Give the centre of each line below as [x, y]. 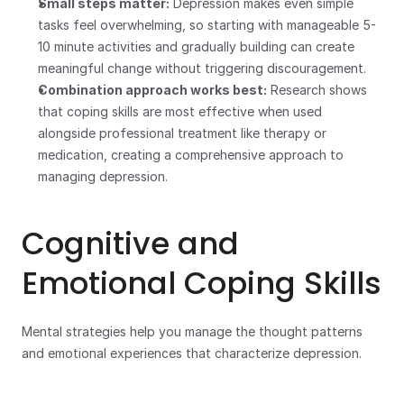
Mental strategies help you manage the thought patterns [192, 331]
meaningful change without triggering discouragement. [202, 68]
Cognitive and [130, 243]
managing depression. [103, 176]
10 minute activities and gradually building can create [196, 46]
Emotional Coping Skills [202, 283]
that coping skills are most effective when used [180, 111]
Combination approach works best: [152, 90]
